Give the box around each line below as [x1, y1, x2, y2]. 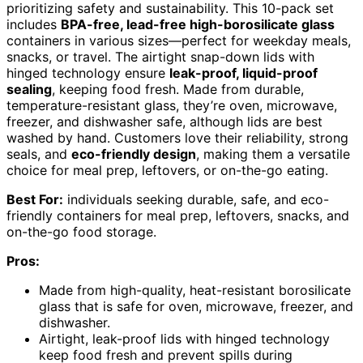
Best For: [6, 190, 63, 207]
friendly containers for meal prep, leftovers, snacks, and [6, 207, 349, 224]
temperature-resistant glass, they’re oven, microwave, [6, 96, 337, 113]
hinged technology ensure [6, 64, 169, 81]
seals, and [6, 145, 71, 162]
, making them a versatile [196, 145, 350, 162]
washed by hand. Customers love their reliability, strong [6, 129, 348, 146]
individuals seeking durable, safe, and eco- [63, 190, 329, 207]
